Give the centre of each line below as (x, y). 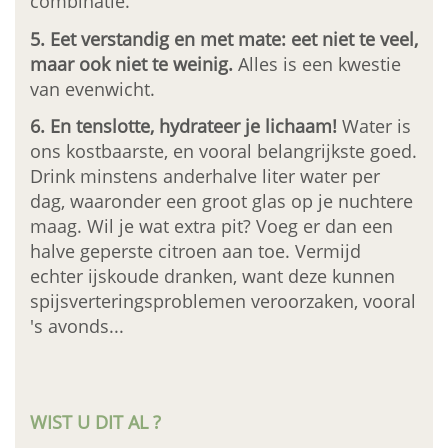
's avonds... (77, 326)
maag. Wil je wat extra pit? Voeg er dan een (211, 226)
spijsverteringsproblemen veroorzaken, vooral (223, 301)
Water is (376, 126)
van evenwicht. (92, 88)
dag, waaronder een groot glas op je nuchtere (221, 201)
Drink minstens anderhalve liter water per (205, 176)
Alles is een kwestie (317, 63)
